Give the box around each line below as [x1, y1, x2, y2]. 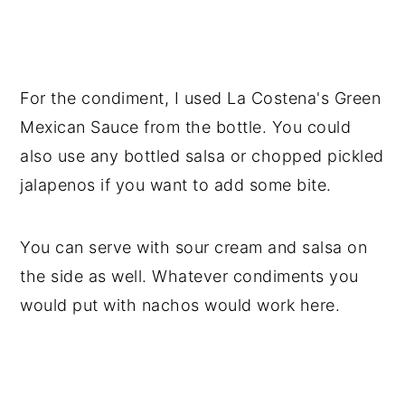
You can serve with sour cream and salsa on [20, 237, 368, 257]
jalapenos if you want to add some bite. [20, 174, 332, 194]
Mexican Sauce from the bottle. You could [20, 117, 352, 137]
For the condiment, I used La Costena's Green [20, 88, 381, 108]
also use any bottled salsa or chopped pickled [20, 146, 384, 165]
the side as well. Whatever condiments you [20, 266, 359, 286]
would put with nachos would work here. [20, 295, 341, 315]
